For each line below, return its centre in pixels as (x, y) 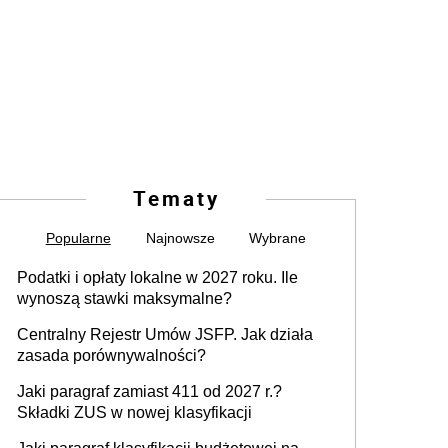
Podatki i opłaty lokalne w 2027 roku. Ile (157, 277)
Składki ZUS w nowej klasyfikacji (134, 412)
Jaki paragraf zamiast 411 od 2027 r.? (149, 391)
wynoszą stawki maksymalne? (124, 298)
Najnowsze (180, 237)
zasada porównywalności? (111, 355)
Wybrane (278, 237)
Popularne (78, 237)
